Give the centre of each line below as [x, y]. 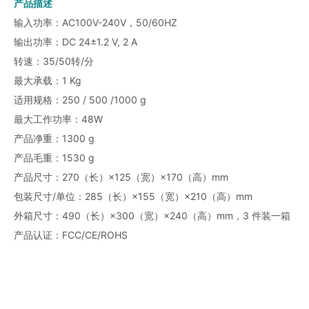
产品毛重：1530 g [54, 158]
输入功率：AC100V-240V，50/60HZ [96, 23]
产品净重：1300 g [54, 139]
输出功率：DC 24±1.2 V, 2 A [76, 42]
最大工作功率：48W [58, 119]
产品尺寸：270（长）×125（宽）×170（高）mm [121, 177]
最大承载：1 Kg [48, 81]
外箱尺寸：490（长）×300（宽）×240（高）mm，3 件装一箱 [152, 216]
